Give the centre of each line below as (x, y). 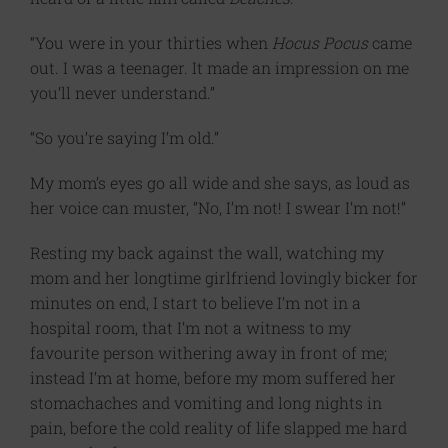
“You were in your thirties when (151, 43)
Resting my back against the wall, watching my (207, 253)
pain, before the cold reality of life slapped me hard (218, 428)
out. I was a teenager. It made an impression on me (219, 68)
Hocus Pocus (320, 43)
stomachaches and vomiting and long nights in (206, 403)
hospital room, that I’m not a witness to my (190, 328)
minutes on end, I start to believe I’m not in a (195, 303)
